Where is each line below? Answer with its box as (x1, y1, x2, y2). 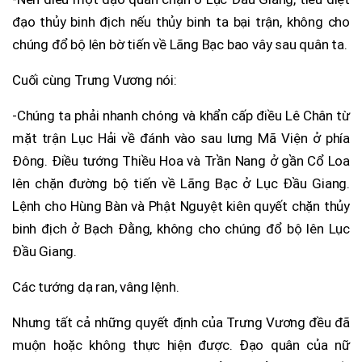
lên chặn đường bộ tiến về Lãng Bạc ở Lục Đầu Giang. (12, 175, 350, 192)
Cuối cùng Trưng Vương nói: (12, 71, 177, 88)
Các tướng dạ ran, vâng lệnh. (12, 278, 179, 295)
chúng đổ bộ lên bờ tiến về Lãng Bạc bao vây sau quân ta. (12, 36, 347, 53)
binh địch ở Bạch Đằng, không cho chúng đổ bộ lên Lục (12, 220, 350, 237)
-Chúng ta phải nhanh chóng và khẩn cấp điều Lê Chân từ (12, 107, 350, 124)
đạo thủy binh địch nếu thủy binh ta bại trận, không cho (12, 13, 350, 30)
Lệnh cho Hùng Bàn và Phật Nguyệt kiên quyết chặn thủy (12, 197, 350, 214)
